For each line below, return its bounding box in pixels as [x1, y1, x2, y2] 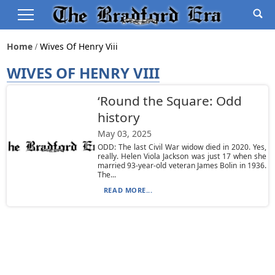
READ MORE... [103, 185, 153, 195]
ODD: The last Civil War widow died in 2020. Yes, [97, 142, 267, 152]
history [97, 109, 140, 126]
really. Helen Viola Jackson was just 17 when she [97, 151, 267, 161]
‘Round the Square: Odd [97, 92, 242, 109]
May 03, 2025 [97, 128, 152, 139]
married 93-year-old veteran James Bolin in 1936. [97, 160, 267, 171]
